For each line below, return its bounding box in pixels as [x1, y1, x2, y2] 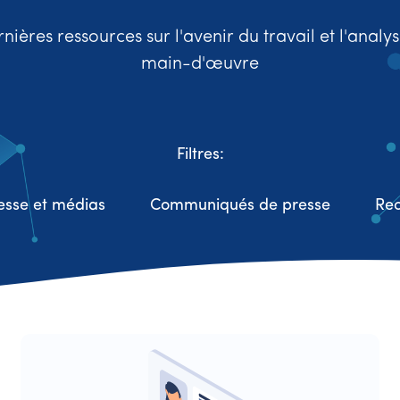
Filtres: [176, 146, 224, 163]
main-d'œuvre [141, 55, 259, 73]
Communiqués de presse [150, 197, 330, 214]
